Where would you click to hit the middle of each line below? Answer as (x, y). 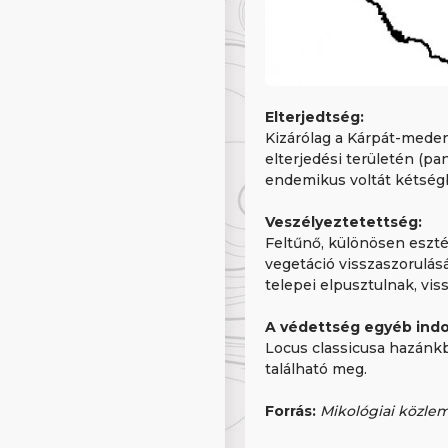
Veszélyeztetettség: (343, 222)
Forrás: (290, 411)
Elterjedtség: (314, 117)
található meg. (316, 369)
